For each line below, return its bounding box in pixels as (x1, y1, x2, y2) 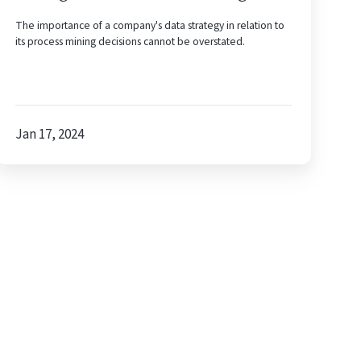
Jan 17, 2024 (15, 125, 85, 145)
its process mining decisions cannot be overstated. (15, 34, 246, 50)
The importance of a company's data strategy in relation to (15, 18, 285, 34)
